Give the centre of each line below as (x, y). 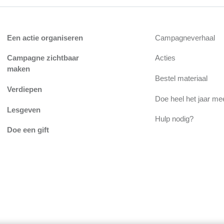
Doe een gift (28, 130)
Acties (165, 58)
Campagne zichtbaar (43, 58)
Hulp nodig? (174, 119)
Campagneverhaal (185, 37)
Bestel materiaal (181, 78)
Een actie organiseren (45, 37)
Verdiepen (24, 89)
